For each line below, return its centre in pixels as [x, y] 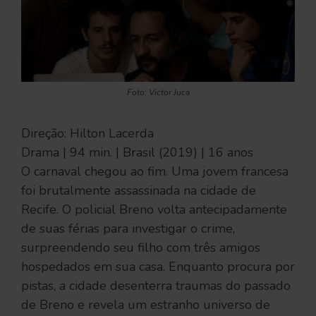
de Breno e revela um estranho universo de [146, 305]
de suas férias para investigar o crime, [128, 229]
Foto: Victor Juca [158, 92]
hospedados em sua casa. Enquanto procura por [158, 267]
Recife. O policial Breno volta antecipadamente [154, 209]
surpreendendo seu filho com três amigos [141, 248]
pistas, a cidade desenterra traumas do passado [156, 286]
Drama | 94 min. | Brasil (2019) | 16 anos [139, 152]
